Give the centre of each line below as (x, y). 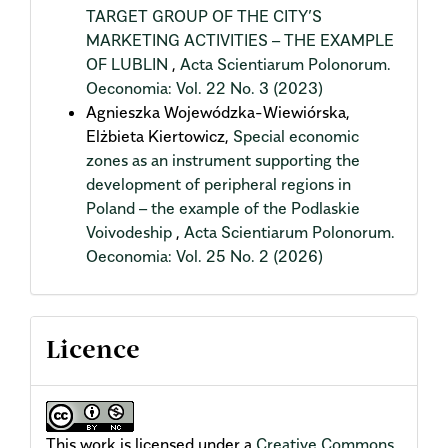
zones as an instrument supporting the (223, 160)
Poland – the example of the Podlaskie (223, 208)
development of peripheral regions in (218, 184)
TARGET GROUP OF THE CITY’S (204, 16)
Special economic (296, 136)
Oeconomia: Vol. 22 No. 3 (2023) (204, 88)
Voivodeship (131, 232)
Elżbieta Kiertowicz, (159, 136)
